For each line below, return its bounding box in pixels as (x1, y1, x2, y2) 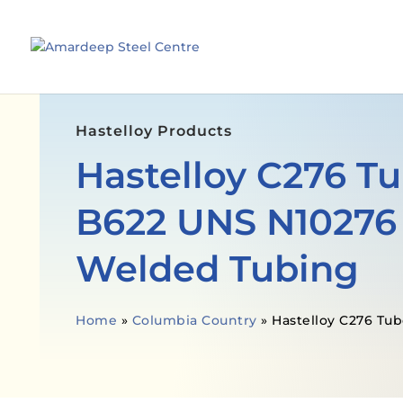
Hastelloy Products (76, 121, 233, 139)
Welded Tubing (76, 246, 360, 291)
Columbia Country (131, 311, 257, 328)
